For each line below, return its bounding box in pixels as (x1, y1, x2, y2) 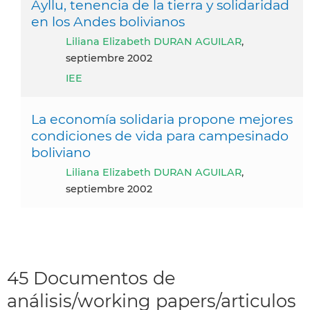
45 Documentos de (7, 266, 175, 289)
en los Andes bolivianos (31, 12, 185, 30)
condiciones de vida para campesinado (31, 127, 289, 144)
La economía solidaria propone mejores (31, 110, 293, 127)
